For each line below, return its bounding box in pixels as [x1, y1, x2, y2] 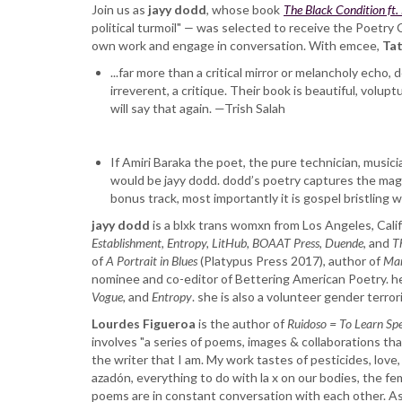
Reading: [153, 11, 202, 27]
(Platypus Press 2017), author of [197, 253, 383, 269]
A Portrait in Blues [106, 253, 197, 269]
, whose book [206, 2, 283, 18]
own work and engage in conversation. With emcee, [92, 38, 382, 54]
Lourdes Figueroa [92, 316, 196, 332]
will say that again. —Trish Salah [110, 100, 285, 117]
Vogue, [92, 289, 126, 305]
